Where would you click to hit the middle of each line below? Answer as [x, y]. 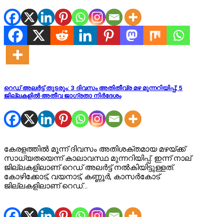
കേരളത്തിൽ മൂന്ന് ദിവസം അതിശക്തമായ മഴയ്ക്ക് [95, 149]
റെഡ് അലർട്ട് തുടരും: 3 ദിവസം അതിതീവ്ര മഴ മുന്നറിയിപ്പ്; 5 [93, 88]
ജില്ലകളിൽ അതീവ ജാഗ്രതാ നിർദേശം [62, 96]
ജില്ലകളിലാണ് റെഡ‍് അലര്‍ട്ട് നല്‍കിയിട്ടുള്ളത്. [89, 168]
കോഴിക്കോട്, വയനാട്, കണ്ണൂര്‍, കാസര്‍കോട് [82, 177]
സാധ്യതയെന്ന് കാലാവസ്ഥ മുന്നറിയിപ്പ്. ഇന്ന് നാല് [98, 158]
